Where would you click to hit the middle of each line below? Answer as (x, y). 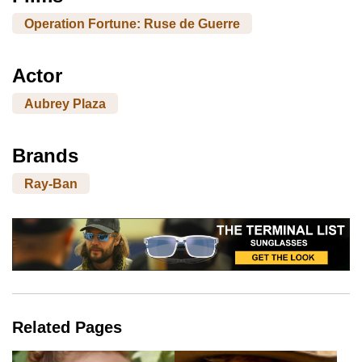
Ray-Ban (51, 183)
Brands (45, 155)
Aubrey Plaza (65, 103)
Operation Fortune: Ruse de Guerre (132, 23)
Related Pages (67, 328)
